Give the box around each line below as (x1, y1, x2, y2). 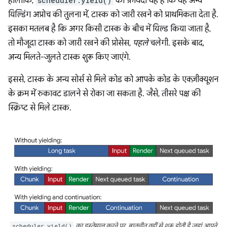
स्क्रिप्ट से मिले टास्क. (8, 102, 71, 113)
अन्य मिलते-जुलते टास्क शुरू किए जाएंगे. (8, 52, 131, 62)
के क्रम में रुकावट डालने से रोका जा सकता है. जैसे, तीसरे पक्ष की (8, 88, 201, 99)
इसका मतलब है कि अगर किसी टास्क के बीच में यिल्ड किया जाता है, (8, 23, 211, 34)
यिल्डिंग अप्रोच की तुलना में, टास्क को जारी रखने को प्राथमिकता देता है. (8, 9, 218, 20)
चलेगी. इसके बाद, (148, 37, 204, 48)
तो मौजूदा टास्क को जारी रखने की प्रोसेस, (8, 37, 133, 48)
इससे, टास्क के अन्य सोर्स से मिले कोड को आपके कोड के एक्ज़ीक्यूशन (8, 74, 218, 85)
